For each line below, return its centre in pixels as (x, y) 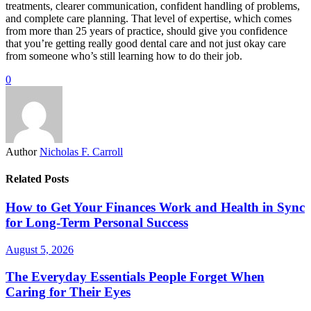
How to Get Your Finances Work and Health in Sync (155, 208)
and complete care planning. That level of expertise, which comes (149, 18)
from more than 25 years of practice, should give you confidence (146, 31)
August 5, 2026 (40, 249)
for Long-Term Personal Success (97, 223)
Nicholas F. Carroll (81, 151)
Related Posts (37, 178)
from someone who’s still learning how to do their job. (124, 56)
